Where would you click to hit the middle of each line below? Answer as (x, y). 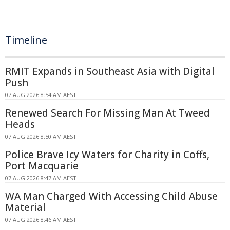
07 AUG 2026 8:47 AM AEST (41, 178)
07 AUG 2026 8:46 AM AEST (41, 219)
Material (25, 207)
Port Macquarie (42, 166)
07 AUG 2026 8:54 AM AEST (41, 95)
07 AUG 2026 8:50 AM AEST (41, 136)
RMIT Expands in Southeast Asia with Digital (110, 71)
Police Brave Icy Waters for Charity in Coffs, (107, 155)
